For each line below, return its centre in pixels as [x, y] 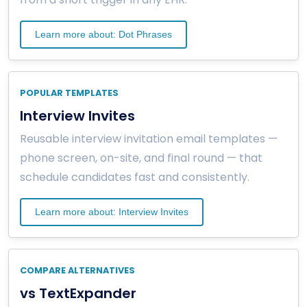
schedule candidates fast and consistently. [135, 177]
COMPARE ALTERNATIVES [77, 270]
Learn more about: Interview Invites [112, 211]
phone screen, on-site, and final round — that [141, 158]
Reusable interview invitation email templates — [149, 138]
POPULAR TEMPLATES [69, 93]
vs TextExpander [78, 293]
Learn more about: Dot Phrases [103, 34]
